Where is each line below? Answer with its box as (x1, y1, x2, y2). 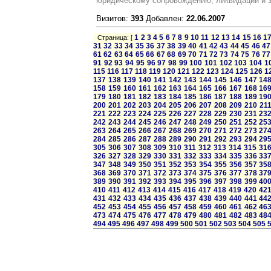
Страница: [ (93, 34, 135, 41)
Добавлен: (143, 14, 186, 23)
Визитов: (96, 14, 131, 23)
